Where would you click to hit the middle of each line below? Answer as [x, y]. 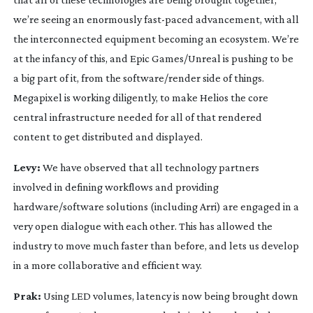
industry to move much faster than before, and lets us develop [156, 245]
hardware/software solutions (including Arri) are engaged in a [156, 206]
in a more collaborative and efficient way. [107, 265]
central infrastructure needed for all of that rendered [137, 117]
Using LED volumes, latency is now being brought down [169, 296]
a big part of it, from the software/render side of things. [138, 78]
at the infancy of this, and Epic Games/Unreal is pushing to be [153, 58]
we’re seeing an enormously [78, 19]
